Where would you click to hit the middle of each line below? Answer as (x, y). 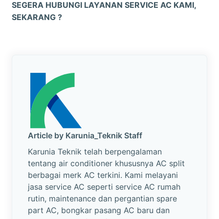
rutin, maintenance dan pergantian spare (102, 198)
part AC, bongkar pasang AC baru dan (99, 210)
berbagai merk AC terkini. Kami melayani (103, 175)
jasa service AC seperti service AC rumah (104, 186)
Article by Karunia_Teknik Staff (85, 135)
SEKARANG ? (37, 17)
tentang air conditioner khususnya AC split (106, 163)
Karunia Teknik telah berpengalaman (95, 151)
